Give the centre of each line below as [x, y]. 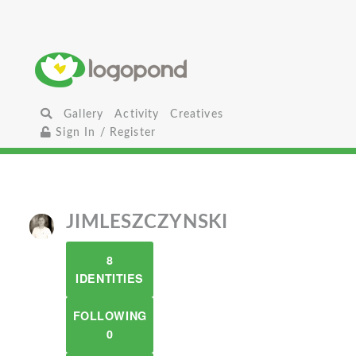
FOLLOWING [110, 315]
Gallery [84, 114]
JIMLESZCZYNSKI [147, 222]
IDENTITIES [110, 278]
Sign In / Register [104, 132]
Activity [137, 114]
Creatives [197, 114]
